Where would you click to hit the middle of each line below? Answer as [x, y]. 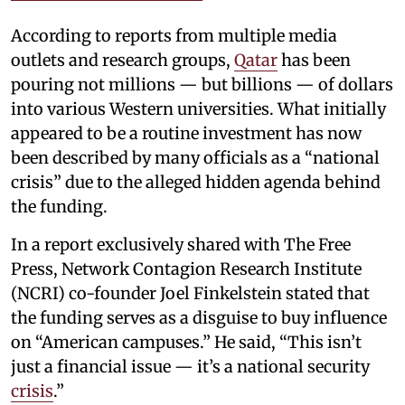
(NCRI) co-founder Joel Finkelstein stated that [190, 293]
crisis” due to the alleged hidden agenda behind [196, 182]
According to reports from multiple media [174, 35]
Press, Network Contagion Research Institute [186, 268]
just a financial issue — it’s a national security [190, 366]
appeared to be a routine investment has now [186, 133]
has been [314, 60]
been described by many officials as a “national [195, 157]
